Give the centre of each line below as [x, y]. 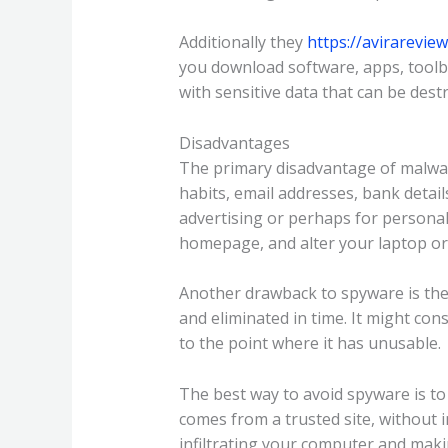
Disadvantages [234, 142]
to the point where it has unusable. [309, 343]
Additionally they [242, 42]
